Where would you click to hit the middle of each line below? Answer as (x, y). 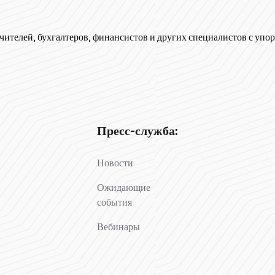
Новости (115, 163)
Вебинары (118, 227)
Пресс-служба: (137, 130)
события (114, 202)
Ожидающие (123, 187)
